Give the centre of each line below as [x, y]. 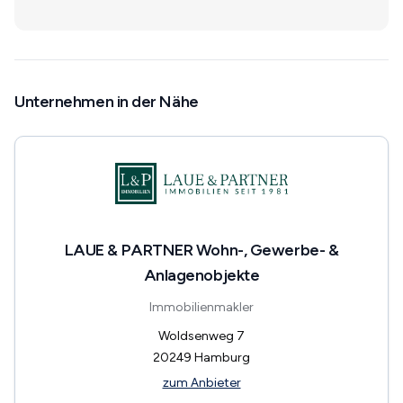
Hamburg [222, 357]
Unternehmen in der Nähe [107, 101]
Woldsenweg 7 [201, 336]
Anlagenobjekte [201, 275]
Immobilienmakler [201, 307]
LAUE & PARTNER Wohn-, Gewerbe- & [201, 250]
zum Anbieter [201, 382]
